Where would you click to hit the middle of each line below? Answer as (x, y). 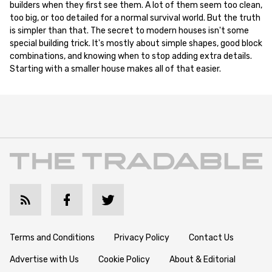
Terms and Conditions (52, 237)
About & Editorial (202, 259)
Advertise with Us (44, 259)
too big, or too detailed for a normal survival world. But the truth (135, 18)
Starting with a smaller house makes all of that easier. (115, 69)
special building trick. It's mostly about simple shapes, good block (136, 44)
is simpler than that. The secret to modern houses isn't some (129, 31)
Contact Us (211, 237)
